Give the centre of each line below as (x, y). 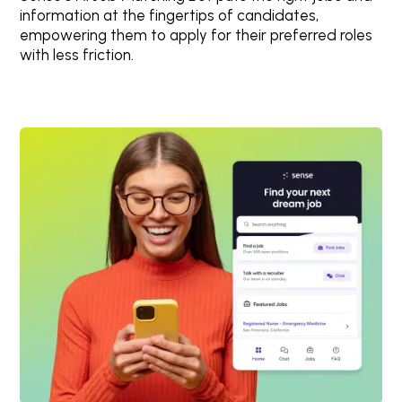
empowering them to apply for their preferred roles (197, 35)
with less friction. (77, 55)
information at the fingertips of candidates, (170, 16)
